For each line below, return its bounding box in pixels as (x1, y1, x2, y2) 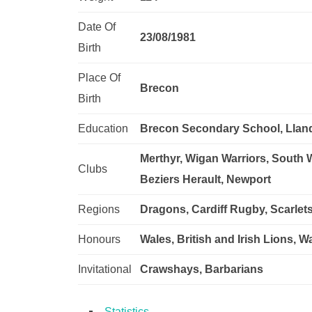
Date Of (78, 20, 116, 33)
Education (78, 122, 128, 134)
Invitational (78, 263, 132, 275)
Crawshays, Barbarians (140, 263, 263, 275)
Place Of (78, 71, 120, 84)
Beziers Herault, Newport (140, 173, 271, 185)
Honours (78, 233, 120, 245)
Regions (78, 203, 120, 215)
